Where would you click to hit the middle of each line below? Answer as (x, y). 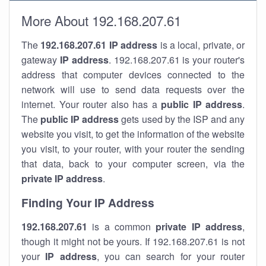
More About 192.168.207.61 (101, 20)
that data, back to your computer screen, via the (133, 164)
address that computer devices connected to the (133, 75)
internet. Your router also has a (91, 104)
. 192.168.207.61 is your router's (177, 60)
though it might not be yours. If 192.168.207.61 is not (133, 241)
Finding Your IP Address (88, 202)
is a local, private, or (201, 45)
